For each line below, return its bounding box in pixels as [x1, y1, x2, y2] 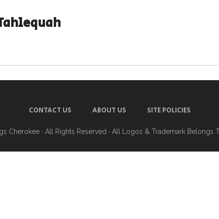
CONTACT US [28, 106, 71, 115]
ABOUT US [92, 106, 126, 115]
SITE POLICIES [147, 106, 191, 115]
